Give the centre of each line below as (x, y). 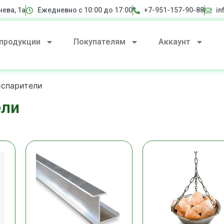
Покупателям (99, 42)
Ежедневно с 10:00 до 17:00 (85, 10)
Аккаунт (174, 42)
